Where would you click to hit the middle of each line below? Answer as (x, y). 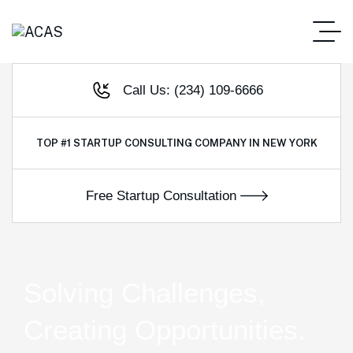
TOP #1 (54, 143)
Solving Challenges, (145, 293)
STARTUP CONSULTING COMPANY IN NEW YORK (195, 143)
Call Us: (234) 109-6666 (193, 90)
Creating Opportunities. (165, 330)
